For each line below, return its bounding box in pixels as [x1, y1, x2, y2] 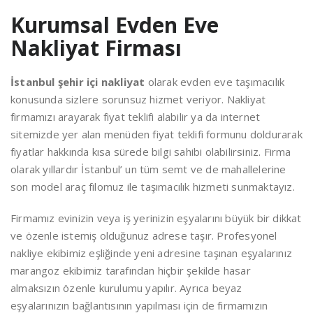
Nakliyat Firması [10, 33, 182, 62]
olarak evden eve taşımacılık [147, 74, 285, 89]
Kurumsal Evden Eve [10, 10, 219, 39]
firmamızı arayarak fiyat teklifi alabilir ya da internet [10, 109, 261, 124]
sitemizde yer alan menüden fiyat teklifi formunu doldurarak [10, 126, 303, 141]
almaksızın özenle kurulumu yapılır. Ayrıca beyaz [10, 280, 242, 295]
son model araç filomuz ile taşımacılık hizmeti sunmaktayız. [10, 179, 295, 194]
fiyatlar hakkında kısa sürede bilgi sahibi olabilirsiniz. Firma [10, 144, 291, 159]
